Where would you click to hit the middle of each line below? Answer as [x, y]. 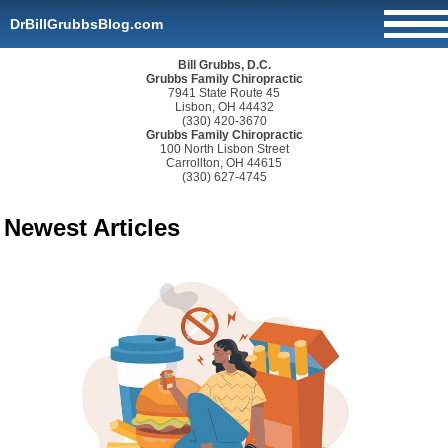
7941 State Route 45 [224, 93]
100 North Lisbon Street [224, 149]
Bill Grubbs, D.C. [224, 65]
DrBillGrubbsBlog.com [86, 24]
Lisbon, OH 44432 [224, 107]
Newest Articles [92, 227]
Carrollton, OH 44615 [224, 163]
